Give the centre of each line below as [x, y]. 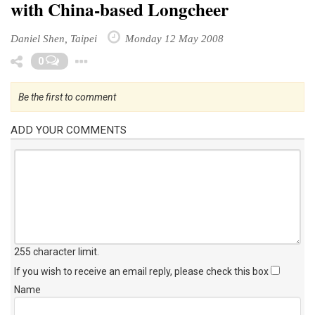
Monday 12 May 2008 [173, 38]
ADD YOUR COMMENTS [69, 130]
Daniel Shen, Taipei [54, 38]
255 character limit [56, 251]
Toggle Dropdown [168, 58]
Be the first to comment [67, 97]
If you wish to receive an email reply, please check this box [142, 271]
